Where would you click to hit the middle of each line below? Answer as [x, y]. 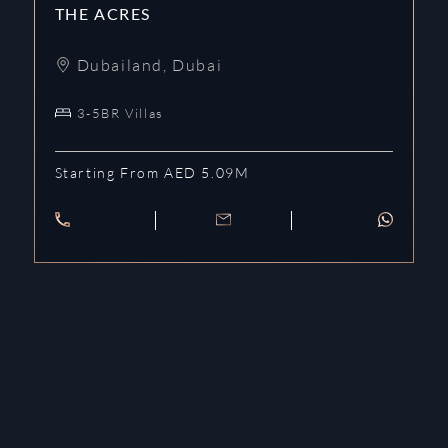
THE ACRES [102, 13]
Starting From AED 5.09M [152, 172]
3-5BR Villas [120, 112]
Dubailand [119, 64]
